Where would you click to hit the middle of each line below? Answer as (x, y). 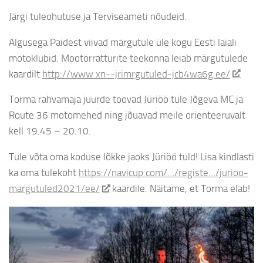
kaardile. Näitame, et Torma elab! (180, 189)
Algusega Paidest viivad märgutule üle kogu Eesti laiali (123, 42)
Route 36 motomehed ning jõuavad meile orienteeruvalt (127, 115)
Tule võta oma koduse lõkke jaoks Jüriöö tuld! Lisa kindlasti (131, 157)
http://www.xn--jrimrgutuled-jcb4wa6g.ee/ (136, 74)
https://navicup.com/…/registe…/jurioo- (163, 173)
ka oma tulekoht (44, 173)
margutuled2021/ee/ (54, 189)
